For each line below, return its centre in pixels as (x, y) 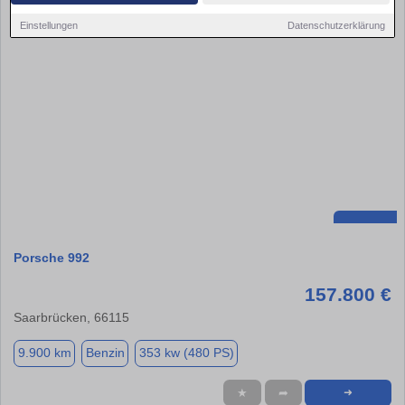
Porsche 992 (52, 257)
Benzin (105, 353)
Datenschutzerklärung (336, 25)
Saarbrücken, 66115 (71, 317)
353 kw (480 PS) (186, 353)
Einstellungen (49, 25)
